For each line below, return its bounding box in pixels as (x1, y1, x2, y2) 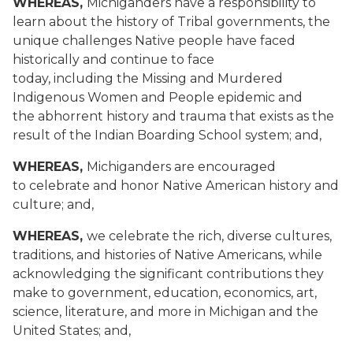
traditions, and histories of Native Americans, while (13, 247, 322, 262)
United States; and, (13, 323, 131, 338)
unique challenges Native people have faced (13, 33, 295, 48)
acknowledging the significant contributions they (13, 266, 324, 281)
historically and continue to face (13, 52, 214, 67)
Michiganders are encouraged (87, 159, 276, 174)
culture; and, (13, 197, 94, 212)
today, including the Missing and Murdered (13, 71, 283, 86)
